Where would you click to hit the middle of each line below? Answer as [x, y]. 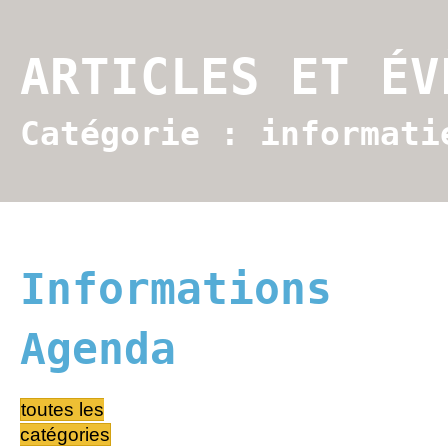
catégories [65, 434]
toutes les [62, 409]
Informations [176, 289]
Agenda [98, 349]
